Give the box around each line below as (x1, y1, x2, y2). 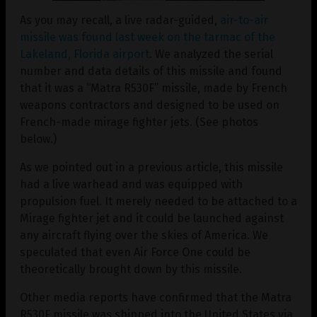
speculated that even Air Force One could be (20, 246, 250, 260)
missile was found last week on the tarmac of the (20, 30, 275, 45)
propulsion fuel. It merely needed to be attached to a (20, 195, 297, 209)
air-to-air (220, 13, 268, 28)
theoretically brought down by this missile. (20, 263, 242, 277)
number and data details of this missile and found (20, 64, 282, 79)
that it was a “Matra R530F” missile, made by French (20, 81, 287, 96)
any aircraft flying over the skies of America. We (20, 229, 268, 243)
